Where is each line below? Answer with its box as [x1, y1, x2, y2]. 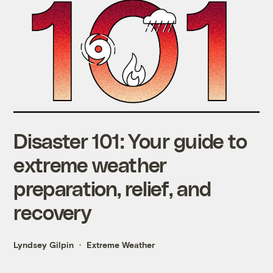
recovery [13, 200, 91, 224]
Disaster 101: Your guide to [13, 129, 247, 153]
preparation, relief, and [13, 176, 211, 200]
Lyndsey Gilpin [13, 239, 74, 250]
